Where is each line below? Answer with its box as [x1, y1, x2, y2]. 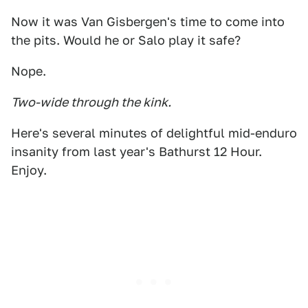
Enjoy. [11, 163, 47, 177]
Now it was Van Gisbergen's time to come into [11, 14, 285, 29]
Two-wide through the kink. [11, 95, 171, 109]
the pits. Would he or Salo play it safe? [11, 33, 241, 47]
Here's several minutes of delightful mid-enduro [11, 126, 297, 140]
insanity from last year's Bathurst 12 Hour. [11, 144, 262, 159]
